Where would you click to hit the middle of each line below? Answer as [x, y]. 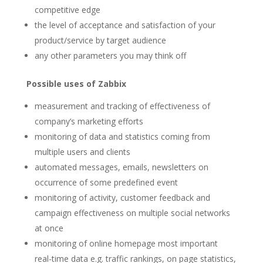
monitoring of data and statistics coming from [122, 136]
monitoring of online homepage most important [126, 243]
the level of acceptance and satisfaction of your [125, 25]
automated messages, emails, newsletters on [121, 167]
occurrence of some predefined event [106, 182]
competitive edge [67, 10]
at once [49, 228]
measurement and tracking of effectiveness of [122, 106]
